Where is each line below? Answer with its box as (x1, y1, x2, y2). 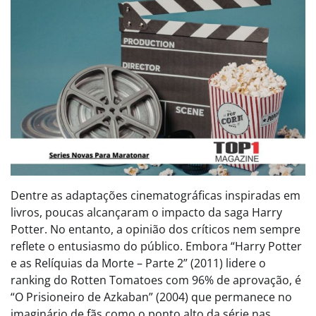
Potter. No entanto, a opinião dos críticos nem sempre (11, 221, 300, 237)
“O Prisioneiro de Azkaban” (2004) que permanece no (11, 288, 292, 305)
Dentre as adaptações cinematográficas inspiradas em (11, 187, 300, 203)
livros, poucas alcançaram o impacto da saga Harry (11, 204, 282, 220)
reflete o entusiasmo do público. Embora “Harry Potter (11, 238, 302, 254)
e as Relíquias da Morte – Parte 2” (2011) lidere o (11, 255, 266, 271)
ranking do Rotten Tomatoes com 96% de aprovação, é (11, 272, 301, 288)
